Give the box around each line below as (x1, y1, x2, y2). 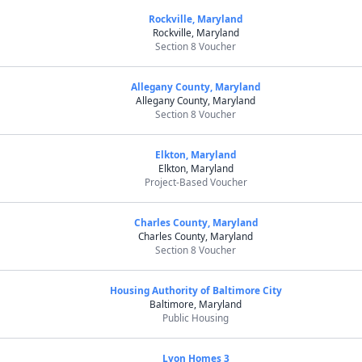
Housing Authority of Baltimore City (109, 284, 282, 297)
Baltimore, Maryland (149, 297, 242, 310)
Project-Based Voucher (144, 175, 247, 188)
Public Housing (162, 311, 229, 324)
